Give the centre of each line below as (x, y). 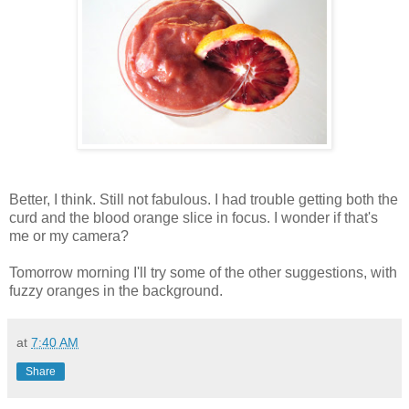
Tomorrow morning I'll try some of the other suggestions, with (203, 272)
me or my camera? (69, 236)
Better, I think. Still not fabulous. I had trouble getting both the (204, 199)
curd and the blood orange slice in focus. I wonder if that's (194, 217)
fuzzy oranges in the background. (116, 290)
